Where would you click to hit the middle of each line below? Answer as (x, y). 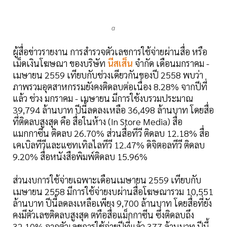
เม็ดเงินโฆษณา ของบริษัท (59, 63)
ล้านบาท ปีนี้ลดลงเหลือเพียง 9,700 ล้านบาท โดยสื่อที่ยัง (112, 203)
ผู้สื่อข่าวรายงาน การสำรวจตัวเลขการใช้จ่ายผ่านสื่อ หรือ (110, 51)
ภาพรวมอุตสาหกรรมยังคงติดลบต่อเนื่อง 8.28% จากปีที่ (110, 86)
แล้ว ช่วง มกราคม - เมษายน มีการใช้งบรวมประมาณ (103, 98)
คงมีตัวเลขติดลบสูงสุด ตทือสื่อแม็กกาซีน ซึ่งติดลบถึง (103, 214)
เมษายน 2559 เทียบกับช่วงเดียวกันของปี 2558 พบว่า (108, 74)
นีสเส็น (120, 63)
